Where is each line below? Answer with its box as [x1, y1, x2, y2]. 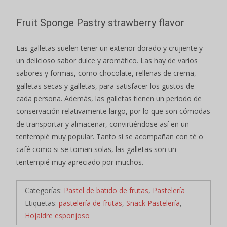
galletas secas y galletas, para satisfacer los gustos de [16, 81, 194, 91]
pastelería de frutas [59, 198, 122, 208]
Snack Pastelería [126, 198, 180, 208]
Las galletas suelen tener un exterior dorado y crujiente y [16, 43, 203, 53]
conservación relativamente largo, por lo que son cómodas [16, 106, 210, 117]
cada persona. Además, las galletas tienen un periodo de [16, 94, 202, 104]
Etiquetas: [25, 198, 59, 208]
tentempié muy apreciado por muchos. [16, 157, 143, 167]
